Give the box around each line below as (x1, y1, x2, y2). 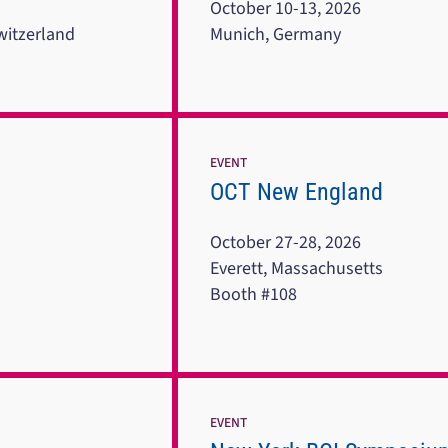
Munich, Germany (209, 21, 341, 47)
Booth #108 (209, 281, 297, 307)
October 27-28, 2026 (209, 229, 361, 255)
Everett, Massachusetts (209, 255, 383, 281)
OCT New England (209, 177, 383, 206)
